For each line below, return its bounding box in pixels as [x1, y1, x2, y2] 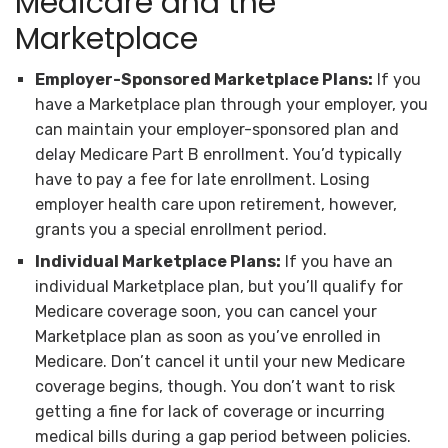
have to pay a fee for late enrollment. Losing [35, 169, 370, 189]
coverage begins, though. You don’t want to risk [35, 376, 395, 396]
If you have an [281, 251, 393, 271]
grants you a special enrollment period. [35, 219, 327, 239]
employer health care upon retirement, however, [35, 194, 397, 214]
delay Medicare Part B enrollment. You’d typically [35, 144, 402, 164]
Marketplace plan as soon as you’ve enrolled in [35, 326, 381, 346]
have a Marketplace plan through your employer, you [35, 94, 428, 114]
